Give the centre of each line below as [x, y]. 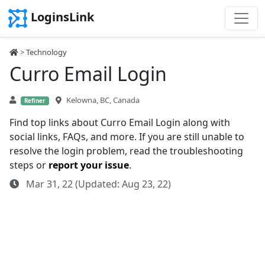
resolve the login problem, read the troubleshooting [126, 151]
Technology [46, 52]
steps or [29, 165]
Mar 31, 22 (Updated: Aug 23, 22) [97, 184]
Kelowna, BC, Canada [103, 100]
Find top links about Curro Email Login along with [120, 122]
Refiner [35, 101]
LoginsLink [62, 17]
